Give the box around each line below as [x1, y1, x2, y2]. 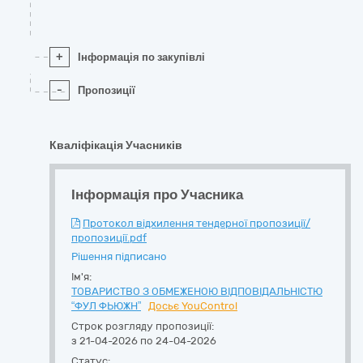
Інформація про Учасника [71, 186, 243, 203]
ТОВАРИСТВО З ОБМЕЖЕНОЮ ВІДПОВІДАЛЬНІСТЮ [71, 285, 322, 297]
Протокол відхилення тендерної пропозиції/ [83, 217, 310, 229]
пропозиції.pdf [71, 232, 147, 244]
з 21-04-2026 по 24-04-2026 [71, 335, 216, 347]
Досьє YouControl [148, 300, 237, 312]
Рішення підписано [71, 250, 167, 263]
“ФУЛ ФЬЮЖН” [71, 300, 141, 312]
